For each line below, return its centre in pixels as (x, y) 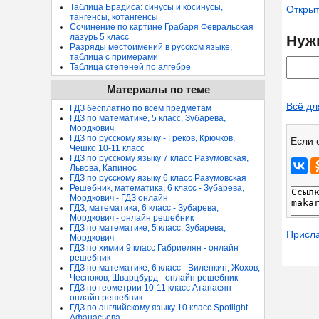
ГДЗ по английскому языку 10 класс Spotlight (159, 308)
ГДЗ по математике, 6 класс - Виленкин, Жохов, (165, 268)
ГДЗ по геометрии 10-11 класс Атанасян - (153, 288)
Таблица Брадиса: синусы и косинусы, (146, 7)
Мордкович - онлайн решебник (132, 218)
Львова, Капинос (103, 168)
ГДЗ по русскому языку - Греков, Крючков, (152, 138)
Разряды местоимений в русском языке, (151, 47)
